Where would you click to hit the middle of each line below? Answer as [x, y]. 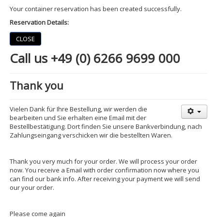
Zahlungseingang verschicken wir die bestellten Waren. [91, 135]
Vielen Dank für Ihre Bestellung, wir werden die [78, 109]
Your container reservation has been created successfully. [96, 9]
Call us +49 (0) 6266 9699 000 [95, 58]
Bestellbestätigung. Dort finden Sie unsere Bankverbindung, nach [106, 127]
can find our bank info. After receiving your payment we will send [105, 179]
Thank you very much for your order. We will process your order [103, 162]
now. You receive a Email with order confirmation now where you [104, 170]
